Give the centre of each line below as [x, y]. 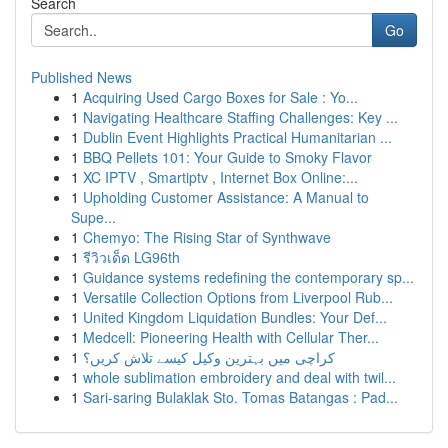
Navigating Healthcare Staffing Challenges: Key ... [240, 117]
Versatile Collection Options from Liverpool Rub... [238, 297]
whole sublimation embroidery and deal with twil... [239, 377]
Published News [81, 77]
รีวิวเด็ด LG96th [131, 257]
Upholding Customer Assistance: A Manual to [226, 197]
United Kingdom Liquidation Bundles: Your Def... [235, 317]
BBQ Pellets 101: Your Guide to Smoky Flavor [227, 157]
